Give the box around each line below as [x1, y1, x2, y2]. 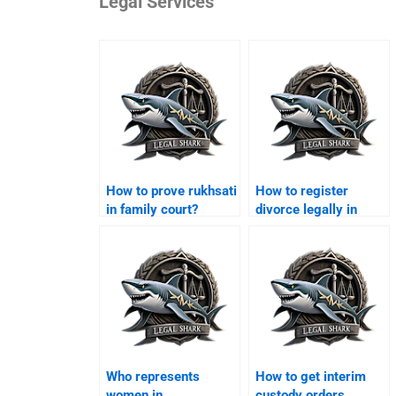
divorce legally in [255, 201, 358, 217]
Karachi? [255, 219, 308, 236]
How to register [255, 182, 349, 199]
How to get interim [255, 368, 367, 385]
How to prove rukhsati [106, 182, 238, 199]
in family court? [106, 201, 199, 217]
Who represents [106, 368, 201, 385]
